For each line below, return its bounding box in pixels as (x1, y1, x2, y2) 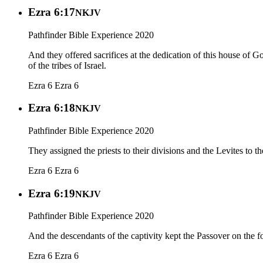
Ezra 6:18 (28, 102, 75, 114)
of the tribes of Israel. (28, 60, 106, 70)
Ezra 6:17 (28, 5, 75, 18)
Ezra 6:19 (28, 187, 75, 200)
